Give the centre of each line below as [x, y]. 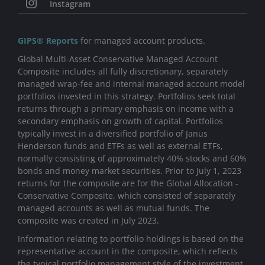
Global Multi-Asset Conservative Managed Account [118, 59]
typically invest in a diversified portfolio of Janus [113, 134]
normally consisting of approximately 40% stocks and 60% [132, 159]
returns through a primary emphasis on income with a [126, 109]
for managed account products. [142, 41]
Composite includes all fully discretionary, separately [123, 72]
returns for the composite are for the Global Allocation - [128, 183]
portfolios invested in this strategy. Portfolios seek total [127, 96]
